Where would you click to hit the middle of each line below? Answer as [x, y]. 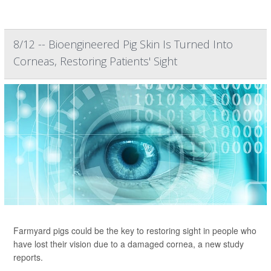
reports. [28, 257]
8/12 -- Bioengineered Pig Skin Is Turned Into [123, 44]
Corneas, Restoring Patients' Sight [95, 61]
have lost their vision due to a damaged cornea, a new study [129, 244]
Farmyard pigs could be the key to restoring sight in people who [135, 231]
